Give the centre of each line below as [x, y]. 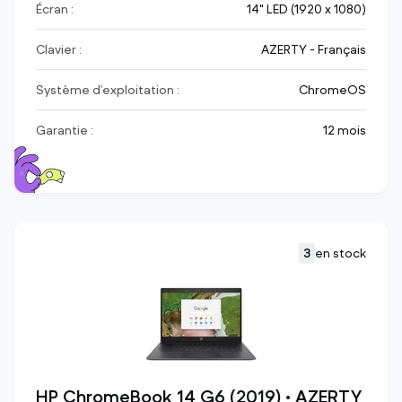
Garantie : [65, 131]
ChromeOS [332, 90]
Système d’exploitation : [108, 90]
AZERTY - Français [314, 50]
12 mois [345, 131]
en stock [341, 253]
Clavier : [59, 50]
